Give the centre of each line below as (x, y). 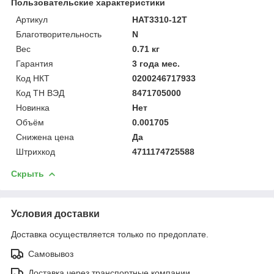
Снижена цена (45, 137)
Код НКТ (33, 78)
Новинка (33, 107)
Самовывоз (51, 254)
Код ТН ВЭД (40, 93)
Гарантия (35, 63)
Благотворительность (59, 34)
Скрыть (28, 173)
